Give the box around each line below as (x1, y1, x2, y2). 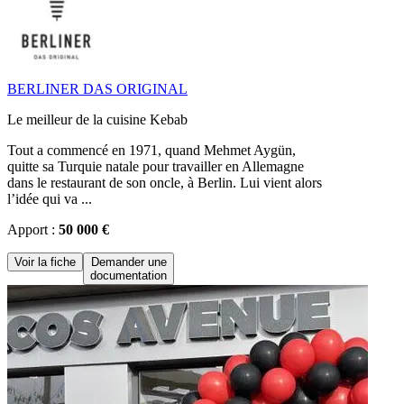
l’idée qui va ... (7, 190, 92, 207)
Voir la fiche (14, 254, 76, 269)
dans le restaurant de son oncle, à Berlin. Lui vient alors (7, 174, 322, 190)
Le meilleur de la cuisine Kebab (7, 111, 188, 127)
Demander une (90, 254, 167, 269)
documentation (90, 268, 167, 282)
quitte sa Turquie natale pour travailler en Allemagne (7, 158, 304, 174)
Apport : (7, 221, 59, 237)
